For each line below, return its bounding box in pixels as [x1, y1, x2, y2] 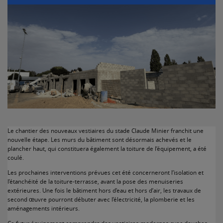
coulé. [7, 154, 24, 161]
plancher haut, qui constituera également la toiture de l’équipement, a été [7, 145, 207, 152]
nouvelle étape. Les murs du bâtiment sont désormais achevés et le [7, 136, 192, 143]
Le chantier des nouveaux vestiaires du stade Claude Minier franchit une [7, 127, 204, 134]
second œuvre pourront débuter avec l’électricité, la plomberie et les [7, 196, 195, 203]
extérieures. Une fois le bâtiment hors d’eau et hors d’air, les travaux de [7, 187, 201, 194]
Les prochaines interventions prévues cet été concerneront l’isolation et [7, 169, 204, 176]
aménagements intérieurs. [7, 205, 80, 212]
